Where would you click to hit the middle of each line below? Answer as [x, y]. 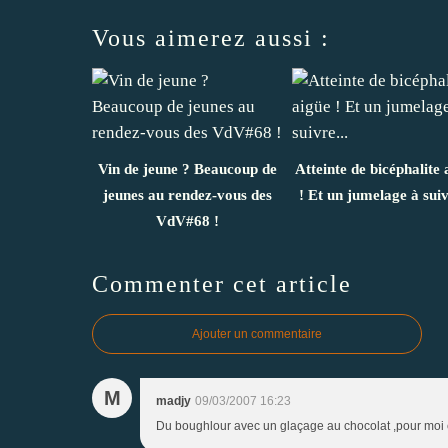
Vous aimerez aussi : [211, 37]
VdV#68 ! [187, 220]
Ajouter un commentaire [257, 333]
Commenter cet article [222, 283]
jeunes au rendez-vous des [187, 194]
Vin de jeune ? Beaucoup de [187, 168]
